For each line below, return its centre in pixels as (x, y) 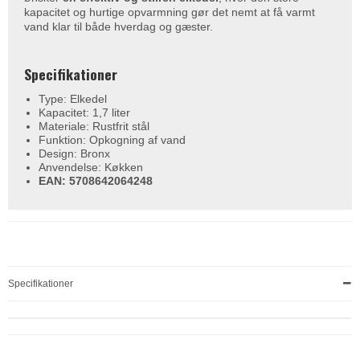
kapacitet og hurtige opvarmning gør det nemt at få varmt (170, 12)
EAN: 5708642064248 (95, 181)
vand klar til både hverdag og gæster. (119, 27)
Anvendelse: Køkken (90, 168)
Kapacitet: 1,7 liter (84, 113)
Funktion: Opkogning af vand (112, 140)
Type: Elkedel (72, 99)
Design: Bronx (74, 154)
